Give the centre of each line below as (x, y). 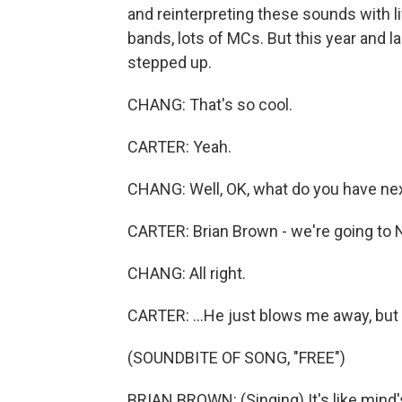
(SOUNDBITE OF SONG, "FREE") (236, 358)
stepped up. (170, 62)
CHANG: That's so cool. (210, 105)
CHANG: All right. (187, 273)
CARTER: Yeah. (179, 147)
